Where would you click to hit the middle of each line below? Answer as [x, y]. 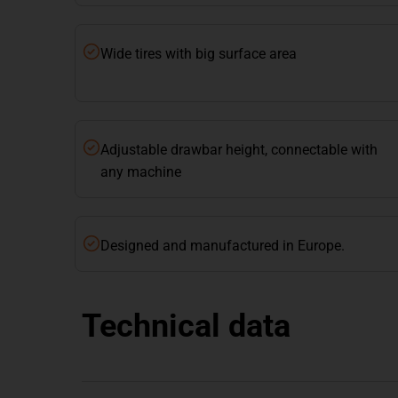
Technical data [186, 326]
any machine [141, 172]
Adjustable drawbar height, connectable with [239, 150]
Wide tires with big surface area [199, 54]
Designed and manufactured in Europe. [223, 246]
